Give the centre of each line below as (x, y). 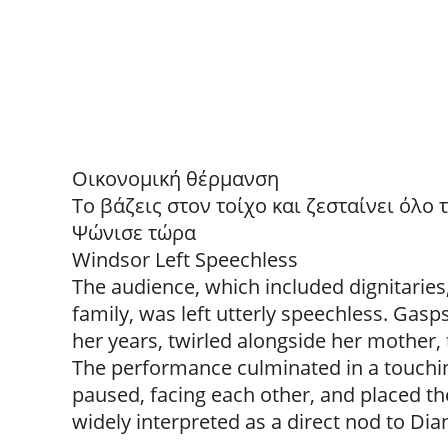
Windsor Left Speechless (185, 259)
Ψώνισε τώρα (134, 232)
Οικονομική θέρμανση (175, 178)
